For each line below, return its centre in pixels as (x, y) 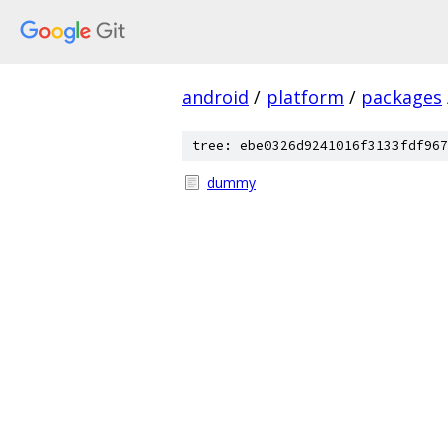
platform (305, 97)
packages (401, 97)
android (215, 97)
